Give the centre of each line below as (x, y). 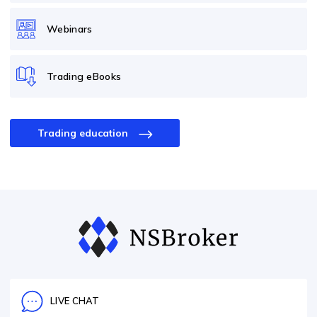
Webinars (70, 29)
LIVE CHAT (75, 301)
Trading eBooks (84, 76)
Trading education (82, 133)
